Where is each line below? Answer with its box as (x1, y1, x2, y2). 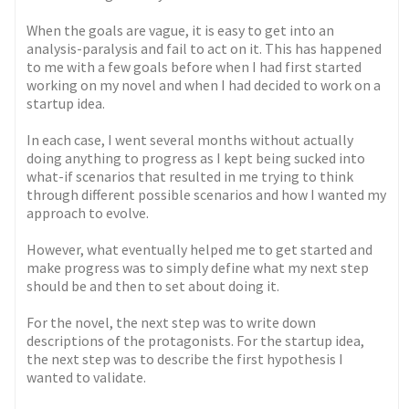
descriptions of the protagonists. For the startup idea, (26, 331, 365, 351)
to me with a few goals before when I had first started (26, 58, 362, 77)
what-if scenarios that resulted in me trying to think (26, 167, 354, 186)
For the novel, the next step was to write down (26, 313, 317, 332)
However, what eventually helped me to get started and (26, 240, 373, 259)
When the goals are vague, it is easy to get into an (26, 21, 335, 40)
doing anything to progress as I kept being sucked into (26, 149, 366, 168)
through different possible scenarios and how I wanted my (26, 185, 387, 204)
